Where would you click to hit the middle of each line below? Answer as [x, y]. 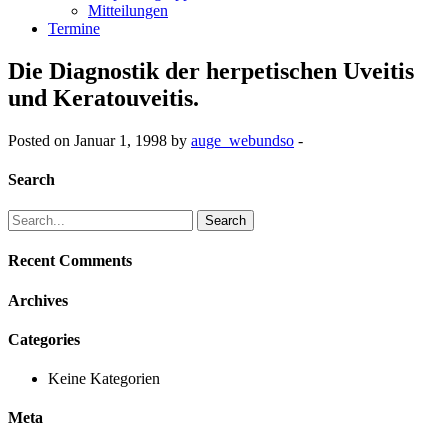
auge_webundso [242, 140]
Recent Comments [70, 261]
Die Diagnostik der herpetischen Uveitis [211, 70]
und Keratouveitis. [103, 97]
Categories [44, 339]
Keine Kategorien [104, 379]
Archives [38, 300]
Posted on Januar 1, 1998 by [99, 140]
